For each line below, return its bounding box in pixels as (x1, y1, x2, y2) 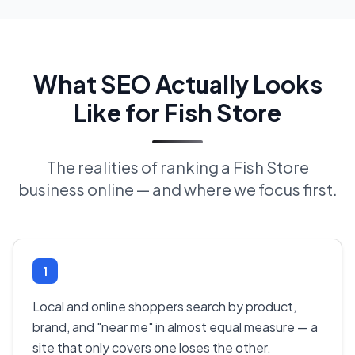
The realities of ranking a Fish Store (46, 157, 309, 177)
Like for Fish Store (74, 97, 281, 128)
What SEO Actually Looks (32, 68, 323, 99)
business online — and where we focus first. (17, 179, 338, 200)
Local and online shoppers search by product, (32, 298, 296, 315)
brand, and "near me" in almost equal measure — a (32, 319, 318, 336)
